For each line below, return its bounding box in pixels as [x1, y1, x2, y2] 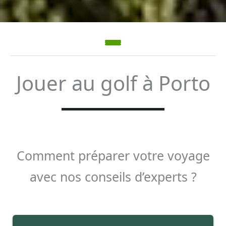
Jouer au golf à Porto [16, 69, 210, 97]
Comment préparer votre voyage [16, 147, 210, 164]
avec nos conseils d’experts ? [29, 168, 197, 186]
